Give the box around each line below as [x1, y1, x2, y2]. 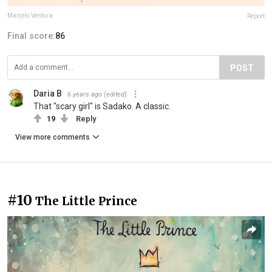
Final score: [7, 30, 55, 41]
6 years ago [67, 90, 102, 98]
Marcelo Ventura [7, 12, 53, 19]
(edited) [104, 90, 127, 98]
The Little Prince [35, 193, 137, 208]
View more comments [15, 132, 90, 141]
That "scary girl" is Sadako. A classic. [33, 101, 171, 111]
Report [247, 12, 265, 19]
